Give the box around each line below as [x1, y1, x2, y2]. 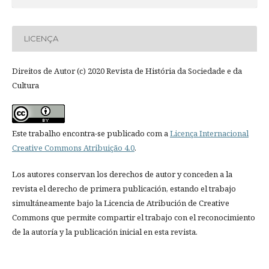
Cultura [11, 79, 39, 91]
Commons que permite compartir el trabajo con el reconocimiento [11, 211, 255, 223]
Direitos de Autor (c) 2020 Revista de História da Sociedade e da [11, 65, 242, 76]
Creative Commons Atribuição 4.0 [11, 142, 134, 153]
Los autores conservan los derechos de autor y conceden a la [11, 168, 232, 180]
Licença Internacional [169, 127, 249, 139]
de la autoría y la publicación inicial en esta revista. [11, 226, 198, 237]
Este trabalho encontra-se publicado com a [11, 127, 170, 139]
